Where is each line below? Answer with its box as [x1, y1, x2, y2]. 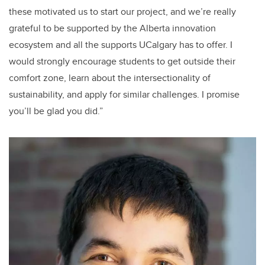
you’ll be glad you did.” [9, 104, 103, 118]
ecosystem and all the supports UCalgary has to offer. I [9, 37, 232, 51]
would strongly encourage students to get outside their [9, 54, 235, 68]
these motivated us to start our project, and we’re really [9, 4, 236, 18]
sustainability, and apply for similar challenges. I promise [9, 87, 240, 101]
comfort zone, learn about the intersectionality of [9, 70, 211, 85]
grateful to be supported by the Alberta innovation [9, 21, 216, 35]
